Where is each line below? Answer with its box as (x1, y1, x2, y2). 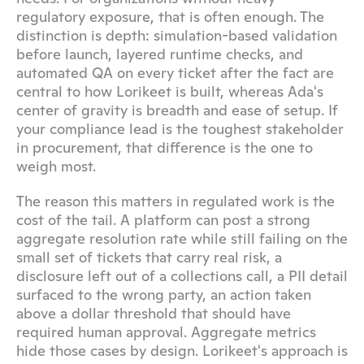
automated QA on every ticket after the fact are (16, 63, 334, 82)
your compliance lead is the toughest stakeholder (16, 119, 344, 138)
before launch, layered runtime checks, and (16, 45, 303, 63)
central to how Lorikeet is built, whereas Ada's (16, 82, 323, 101)
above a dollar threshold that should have (16, 304, 291, 323)
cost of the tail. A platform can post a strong (16, 210, 310, 229)
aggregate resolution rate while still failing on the (16, 229, 348, 248)
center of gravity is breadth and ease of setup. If (16, 101, 338, 119)
